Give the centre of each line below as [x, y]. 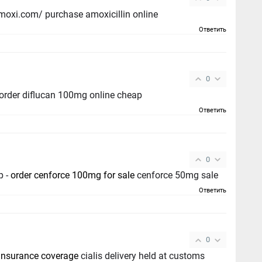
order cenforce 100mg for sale [73, 175]
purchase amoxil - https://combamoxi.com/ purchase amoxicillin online [102, 14]
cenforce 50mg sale [177, 175]
